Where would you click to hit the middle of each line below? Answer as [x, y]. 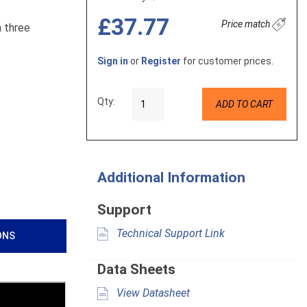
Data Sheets [136, 270]
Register [161, 61]
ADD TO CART [244, 104]
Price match [247, 24]
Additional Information [171, 178]
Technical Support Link [169, 233]
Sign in [113, 61]
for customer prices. [227, 61]
